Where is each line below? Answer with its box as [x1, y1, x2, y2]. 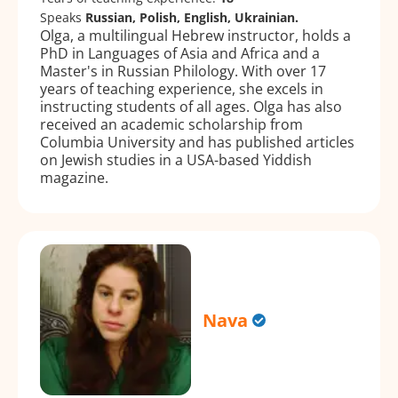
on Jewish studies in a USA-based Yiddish [40, 149, 312, 170]
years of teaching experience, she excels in [40, 78, 323, 99]
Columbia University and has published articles [40, 131, 354, 152]
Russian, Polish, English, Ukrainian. [85, 8, 298, 26]
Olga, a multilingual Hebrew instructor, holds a [40, 25, 351, 45]
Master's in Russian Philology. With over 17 [40, 60, 326, 81]
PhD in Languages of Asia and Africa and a [40, 43, 320, 63]
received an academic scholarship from [40, 114, 303, 134]
